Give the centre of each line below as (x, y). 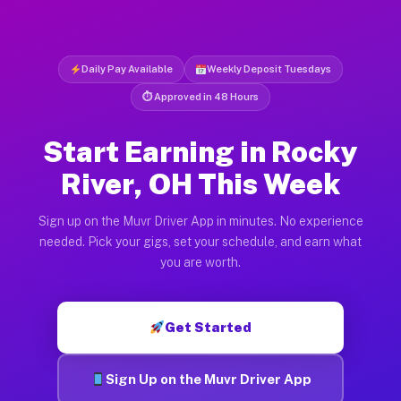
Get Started (209, 327)
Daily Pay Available (127, 68)
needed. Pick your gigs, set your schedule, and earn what (200, 241)
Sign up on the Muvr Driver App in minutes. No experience (200, 221)
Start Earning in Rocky (200, 151)
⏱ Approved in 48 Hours (200, 96)
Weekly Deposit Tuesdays (269, 68)
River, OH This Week (200, 183)
